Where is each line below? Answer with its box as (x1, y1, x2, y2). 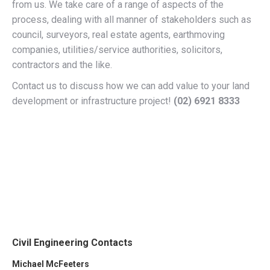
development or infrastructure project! (12, 95, 171, 107)
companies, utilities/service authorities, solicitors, (12, 44, 222, 55)
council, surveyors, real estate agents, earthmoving (12, 29, 225, 40)
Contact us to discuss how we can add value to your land (12, 80, 250, 92)
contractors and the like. (12, 59, 112, 71)
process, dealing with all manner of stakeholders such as (12, 14, 251, 25)
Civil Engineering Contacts (12, 237, 133, 248)
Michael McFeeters (12, 259, 89, 269)
